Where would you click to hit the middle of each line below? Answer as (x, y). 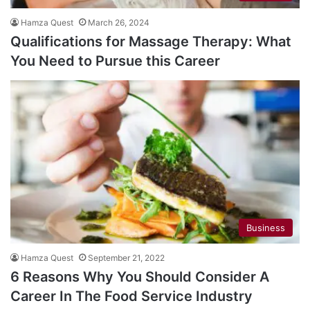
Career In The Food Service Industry (131, 296)
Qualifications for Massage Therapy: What (151, 41)
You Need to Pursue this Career (115, 61)
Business (266, 227)
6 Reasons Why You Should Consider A (140, 276)
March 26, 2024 (119, 22)
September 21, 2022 (126, 257)
